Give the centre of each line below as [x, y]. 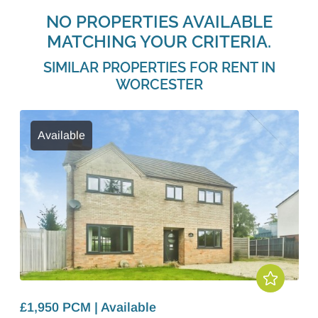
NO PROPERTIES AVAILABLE [159, 22]
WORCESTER [159, 84]
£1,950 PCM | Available [88, 307]
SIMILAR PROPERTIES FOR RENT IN [159, 67]
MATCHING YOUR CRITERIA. [159, 42]
